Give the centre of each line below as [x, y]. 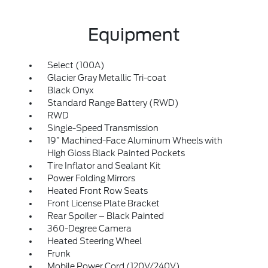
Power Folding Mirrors [91, 178]
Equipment [134, 35]
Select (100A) [76, 65]
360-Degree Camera [89, 229]
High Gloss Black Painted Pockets [116, 153]
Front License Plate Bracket [103, 203]
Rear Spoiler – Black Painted [105, 216]
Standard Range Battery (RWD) [113, 103]
